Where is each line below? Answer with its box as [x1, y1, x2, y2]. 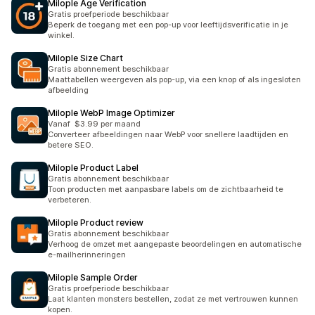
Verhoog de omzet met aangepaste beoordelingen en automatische [48, 239, 302, 249]
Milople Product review [48, 217, 143, 228]
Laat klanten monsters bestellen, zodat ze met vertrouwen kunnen [48, 294, 298, 304]
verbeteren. [48, 195, 91, 205]
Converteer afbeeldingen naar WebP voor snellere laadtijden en [48, 129, 288, 139]
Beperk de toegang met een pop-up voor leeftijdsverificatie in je [48, 20, 288, 30]
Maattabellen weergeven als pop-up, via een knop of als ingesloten [48, 75, 301, 84]
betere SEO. [48, 140, 94, 150]
